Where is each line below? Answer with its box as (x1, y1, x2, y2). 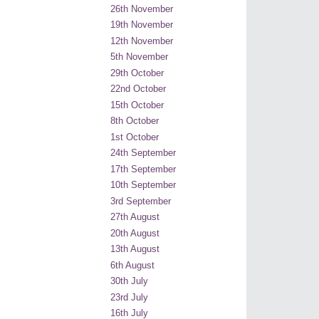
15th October (110, 99, 164, 110)
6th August (110, 259, 155, 271)
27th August (110, 211, 159, 223)
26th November (110, 3, 173, 14)
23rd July (110, 291, 148, 303)
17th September (110, 163, 176, 174)
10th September (110, 179, 176, 191)
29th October (110, 67, 164, 78)
